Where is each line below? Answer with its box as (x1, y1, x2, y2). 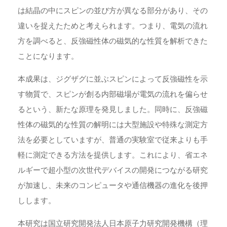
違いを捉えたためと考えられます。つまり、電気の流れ (18, 21, 208, 30)
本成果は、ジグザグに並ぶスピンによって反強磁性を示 (18, 74, 208, 83)
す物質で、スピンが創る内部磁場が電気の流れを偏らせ (18, 89, 208, 98)
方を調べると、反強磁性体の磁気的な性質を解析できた (18, 36, 208, 45)
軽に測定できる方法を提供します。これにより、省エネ (18, 150, 208, 159)
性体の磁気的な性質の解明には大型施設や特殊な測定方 (18, 120, 208, 129)
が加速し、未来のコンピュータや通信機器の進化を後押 (18, 180, 208, 190)
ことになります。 (18, 51, 79, 60)
